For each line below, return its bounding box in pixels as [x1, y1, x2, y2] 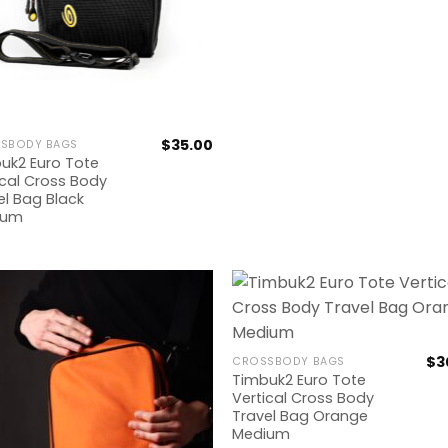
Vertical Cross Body [232, 388, 375, 409]
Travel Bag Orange [232, 406, 369, 427]
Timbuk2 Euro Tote [232, 370, 367, 391]
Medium [232, 424, 291, 445]
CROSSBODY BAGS [232, 354, 345, 370]
